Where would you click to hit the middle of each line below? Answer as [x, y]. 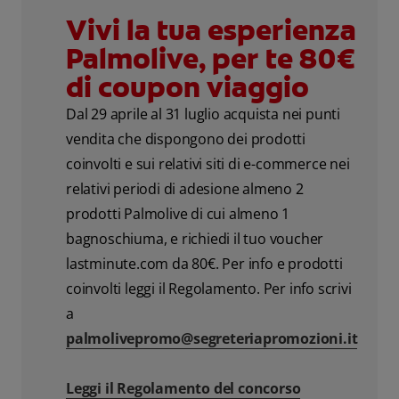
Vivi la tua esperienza [211, 30]
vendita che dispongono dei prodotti [186, 138]
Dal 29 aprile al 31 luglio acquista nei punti [203, 114]
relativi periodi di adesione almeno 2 [185, 188]
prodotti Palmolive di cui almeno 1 [178, 213]
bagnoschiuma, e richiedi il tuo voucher [195, 238]
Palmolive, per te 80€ [210, 58]
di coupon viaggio [187, 87]
